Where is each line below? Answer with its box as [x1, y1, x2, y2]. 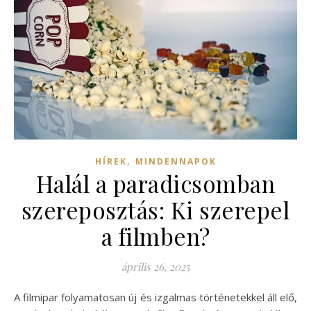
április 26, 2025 [121, 259, 190, 274]
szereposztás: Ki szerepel [21, 194, 290, 225]
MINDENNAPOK [135, 155, 217, 167]
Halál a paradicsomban [35, 167, 276, 199]
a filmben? [101, 220, 210, 251]
